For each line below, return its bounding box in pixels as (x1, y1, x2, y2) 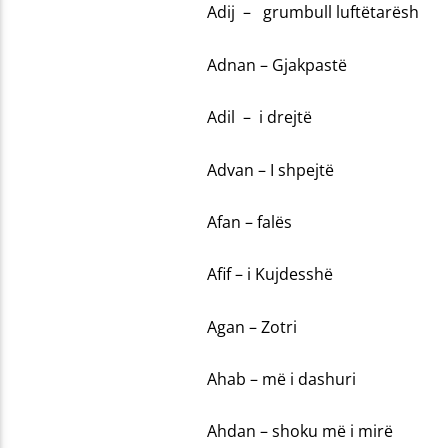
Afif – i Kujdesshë (206, 263, 333, 286)
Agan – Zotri (206, 315, 297, 338)
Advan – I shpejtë (206, 158, 334, 181)
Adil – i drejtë (206, 106, 312, 129)
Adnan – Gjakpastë (206, 53, 347, 76)
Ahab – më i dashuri (206, 368, 356, 391)
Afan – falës (206, 210, 292, 233)
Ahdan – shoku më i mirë (206, 420, 393, 443)
